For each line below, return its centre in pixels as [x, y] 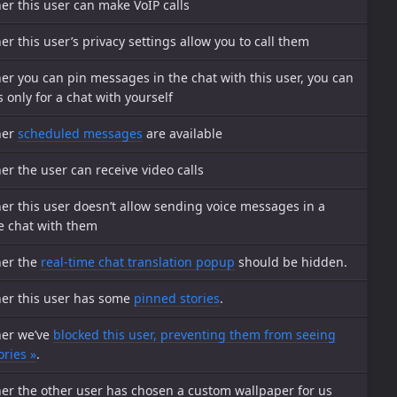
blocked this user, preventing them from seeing [195, 335]
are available [183, 133]
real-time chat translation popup [138, 262]
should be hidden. [291, 262]
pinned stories [177, 298]
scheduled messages [80, 133]
